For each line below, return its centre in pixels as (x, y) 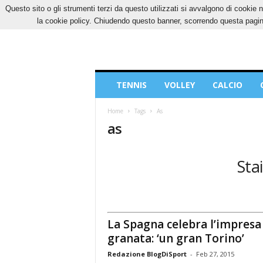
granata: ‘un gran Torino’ (176, 238)
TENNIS (131, 85)
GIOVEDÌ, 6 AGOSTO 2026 (136, 9)
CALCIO (227, 85)
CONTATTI (215, 9)
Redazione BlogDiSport (147, 254)
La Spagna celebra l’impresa (184, 224)
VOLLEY (179, 85)
